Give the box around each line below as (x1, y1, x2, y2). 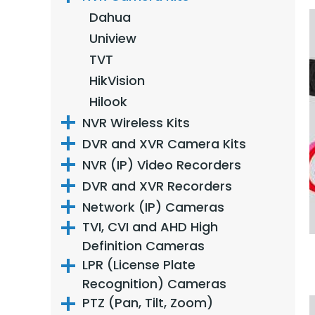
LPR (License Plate (82, 256, 195, 274)
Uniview (89, 29, 136, 47)
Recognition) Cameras (82, 275, 226, 292)
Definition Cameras (82, 237, 205, 255)
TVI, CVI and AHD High (82, 218, 218, 236)
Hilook (89, 92, 127, 110)
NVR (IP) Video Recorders (82, 155, 241, 174)
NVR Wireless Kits (82, 113, 190, 131)
